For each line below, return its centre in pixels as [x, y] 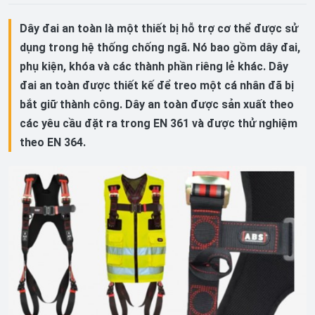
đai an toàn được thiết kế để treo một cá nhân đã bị [157, 85]
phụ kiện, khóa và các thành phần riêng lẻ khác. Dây [154, 66]
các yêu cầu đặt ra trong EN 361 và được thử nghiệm [159, 123]
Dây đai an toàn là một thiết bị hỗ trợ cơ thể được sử [159, 28]
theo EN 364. [53, 142]
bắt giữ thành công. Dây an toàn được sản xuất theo [157, 104]
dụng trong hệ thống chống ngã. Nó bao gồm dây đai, [160, 47]
